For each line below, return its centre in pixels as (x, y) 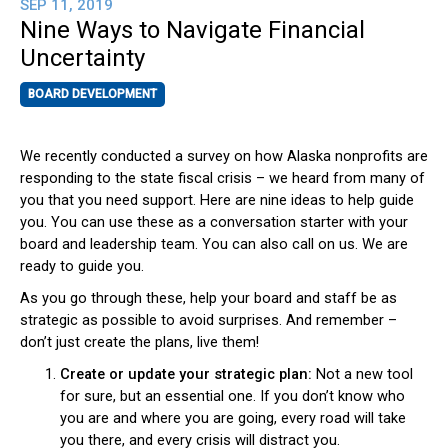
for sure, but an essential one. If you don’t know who (232, 396)
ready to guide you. (82, 266)
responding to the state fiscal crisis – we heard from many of (222, 178)
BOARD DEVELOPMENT (92, 94)
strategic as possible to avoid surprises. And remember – (208, 320)
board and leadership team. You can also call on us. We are (214, 244)
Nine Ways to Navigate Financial (192, 30)
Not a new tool (364, 374)
